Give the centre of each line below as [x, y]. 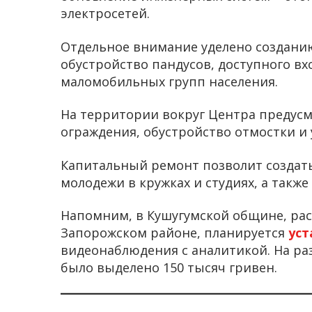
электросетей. [105, 14]
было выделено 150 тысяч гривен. [169, 268]
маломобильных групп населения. [169, 81]
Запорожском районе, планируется [174, 233]
